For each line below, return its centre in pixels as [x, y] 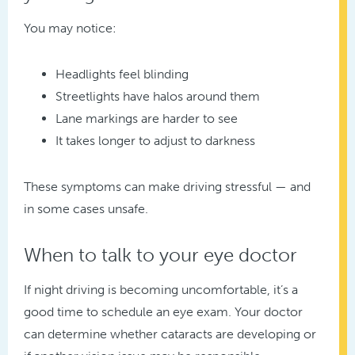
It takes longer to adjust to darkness [155, 141]
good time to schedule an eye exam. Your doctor [163, 312]
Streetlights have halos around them [158, 97]
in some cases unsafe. [86, 209]
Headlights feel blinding [122, 74]
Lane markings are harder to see [147, 119]
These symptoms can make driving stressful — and [167, 187]
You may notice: [70, 29]
